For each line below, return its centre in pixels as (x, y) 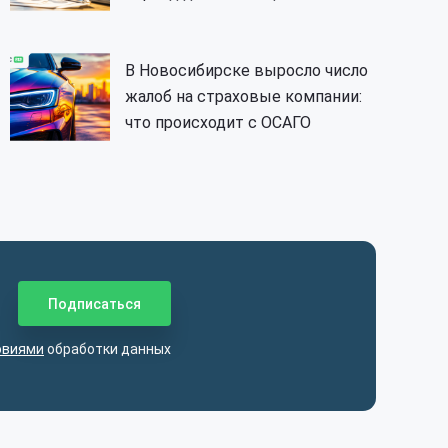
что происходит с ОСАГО (218, 123)
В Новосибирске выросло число (246, 71)
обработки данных (107, 348)
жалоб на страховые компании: (243, 97)
